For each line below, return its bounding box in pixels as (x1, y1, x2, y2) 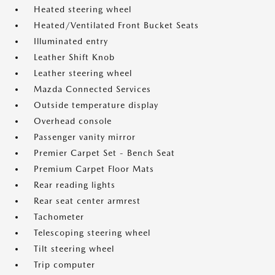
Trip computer (34, 260, 95, 269)
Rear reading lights (34, 180, 115, 190)
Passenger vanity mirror (34, 132, 136, 142)
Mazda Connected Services (34, 84, 151, 94)
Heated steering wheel (34, 4, 131, 14)
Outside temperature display (34, 100, 158, 110)
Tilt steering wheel (34, 244, 114, 254)
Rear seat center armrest (34, 196, 141, 206)
